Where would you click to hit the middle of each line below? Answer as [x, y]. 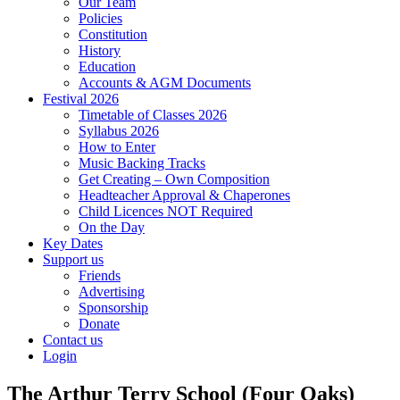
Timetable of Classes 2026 [153, 114]
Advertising [112, 291]
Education [107, 66]
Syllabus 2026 [119, 130]
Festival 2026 [81, 98]
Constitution [113, 34]
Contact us [73, 339]
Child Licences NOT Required [166, 211]
